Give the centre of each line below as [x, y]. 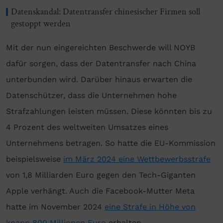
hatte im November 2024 [55, 207]
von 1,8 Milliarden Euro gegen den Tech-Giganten [101, 175]
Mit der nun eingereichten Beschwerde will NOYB [101, 47]
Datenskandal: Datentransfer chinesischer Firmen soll [106, 11]
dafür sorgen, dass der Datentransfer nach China [101, 63]
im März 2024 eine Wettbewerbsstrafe [137, 159]
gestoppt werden [41, 23]
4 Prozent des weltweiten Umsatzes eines [87, 127]
